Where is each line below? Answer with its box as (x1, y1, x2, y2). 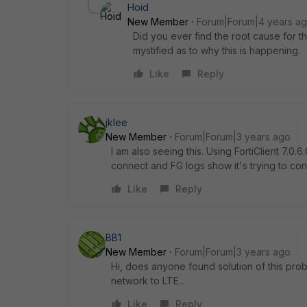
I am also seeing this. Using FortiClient (111, 145, 282, 157)
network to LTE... (111, 274, 185, 286)
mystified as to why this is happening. (133, 44, 300, 56)
